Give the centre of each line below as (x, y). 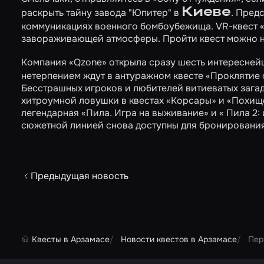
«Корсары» (191, 100)
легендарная (51, 113)
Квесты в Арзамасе (71, 240)
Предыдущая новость (80, 176)
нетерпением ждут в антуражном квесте (113, 76)
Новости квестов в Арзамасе (179, 240)
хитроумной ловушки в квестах (94, 100)
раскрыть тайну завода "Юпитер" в (101, 13)
